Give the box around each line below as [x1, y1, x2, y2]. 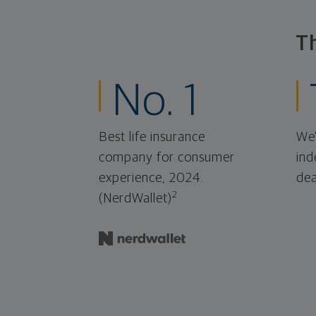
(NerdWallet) [99, 192, 172, 206]
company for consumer [99, 151, 235, 165]
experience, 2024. [99, 171, 204, 186]
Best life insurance [99, 130, 205, 145]
